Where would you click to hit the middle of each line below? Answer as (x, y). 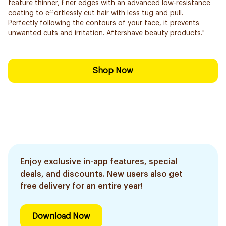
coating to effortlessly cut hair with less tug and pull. (96, 13)
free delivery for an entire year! (81, 186)
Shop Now (113, 71)
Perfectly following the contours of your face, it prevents (104, 23)
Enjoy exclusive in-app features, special (99, 162)
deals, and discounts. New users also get (101, 174)
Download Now (61, 216)
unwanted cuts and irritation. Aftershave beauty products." (106, 33)
